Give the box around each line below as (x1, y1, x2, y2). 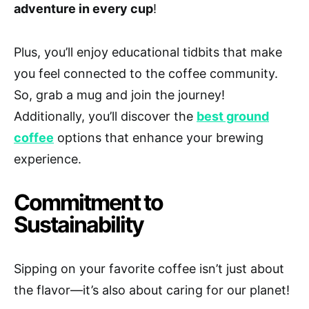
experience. (14, 151, 81, 166)
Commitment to (14, 188, 163, 216)
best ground (197, 108, 269, 123)
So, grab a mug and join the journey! (14, 87, 225, 102)
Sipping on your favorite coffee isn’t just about (14, 261, 284, 276)
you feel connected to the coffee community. (14, 66, 278, 81)
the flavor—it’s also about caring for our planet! (14, 282, 290, 297)
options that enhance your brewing (54, 130, 263, 145)
